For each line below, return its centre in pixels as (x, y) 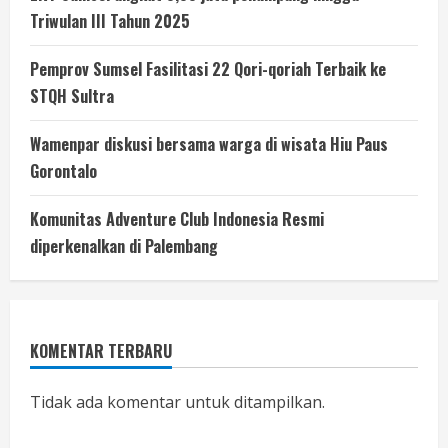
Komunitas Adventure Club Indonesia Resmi (177, 218)
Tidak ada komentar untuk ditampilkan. (177, 401)
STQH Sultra (72, 95)
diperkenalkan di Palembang (124, 245)
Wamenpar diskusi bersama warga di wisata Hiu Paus (209, 143)
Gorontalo (63, 170)
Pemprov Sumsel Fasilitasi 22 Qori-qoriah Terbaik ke (208, 68)
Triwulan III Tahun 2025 (110, 20)
